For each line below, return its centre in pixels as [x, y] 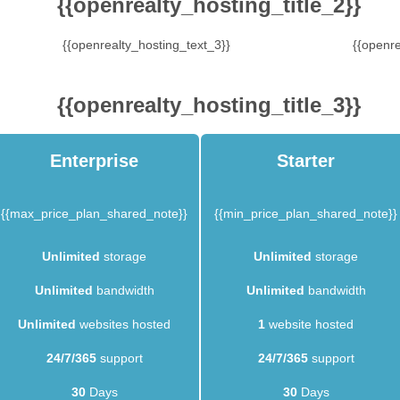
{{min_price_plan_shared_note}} [306, 213]
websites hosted [123, 324]
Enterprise [94, 160]
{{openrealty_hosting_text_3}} [146, 44]
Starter [306, 160]
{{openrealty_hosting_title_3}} [209, 104]
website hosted [309, 324]
